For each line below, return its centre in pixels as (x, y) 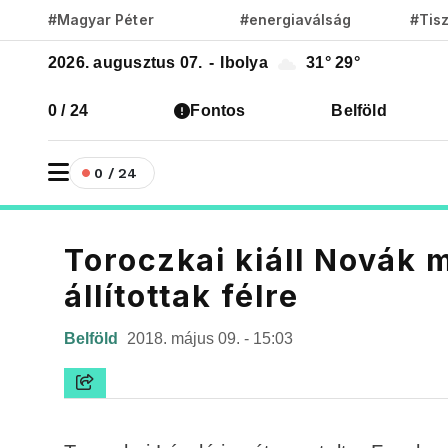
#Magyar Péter (101, 19)
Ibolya (244, 63)
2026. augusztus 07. (127, 63)
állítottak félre (181, 296)
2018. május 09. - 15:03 (210, 338)
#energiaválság (295, 19)
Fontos (218, 110)
